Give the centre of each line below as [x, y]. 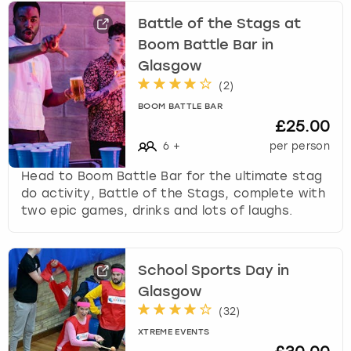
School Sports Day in [214, 271]
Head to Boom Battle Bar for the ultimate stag [172, 176]
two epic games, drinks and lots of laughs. [157, 210]
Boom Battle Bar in [206, 45]
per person [299, 146]
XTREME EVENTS [174, 332]
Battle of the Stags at [220, 24]
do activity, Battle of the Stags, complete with [174, 193]
